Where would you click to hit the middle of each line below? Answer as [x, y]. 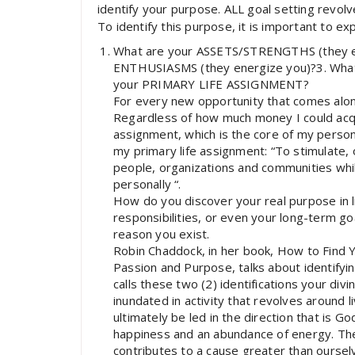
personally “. [147, 184]
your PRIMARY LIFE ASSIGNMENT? [211, 84]
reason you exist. [162, 234]
